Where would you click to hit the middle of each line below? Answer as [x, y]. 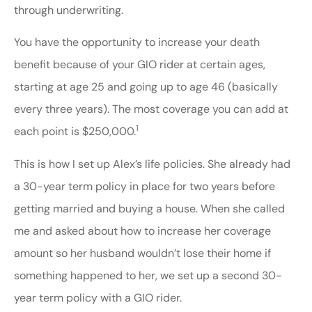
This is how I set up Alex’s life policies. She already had [152, 164]
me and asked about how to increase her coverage [142, 231]
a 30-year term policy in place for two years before [145, 186]
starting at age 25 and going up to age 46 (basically [146, 87]
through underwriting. [69, 10]
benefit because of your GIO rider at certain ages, [140, 65]
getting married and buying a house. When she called [149, 208]
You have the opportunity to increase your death [137, 42]
